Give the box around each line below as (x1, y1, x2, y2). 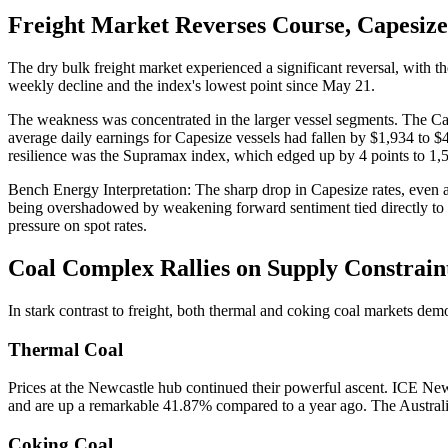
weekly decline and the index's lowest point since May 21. (8, 77, 375, 95)
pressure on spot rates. (8, 217, 147, 235)
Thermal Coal (8, 338, 123, 360)
